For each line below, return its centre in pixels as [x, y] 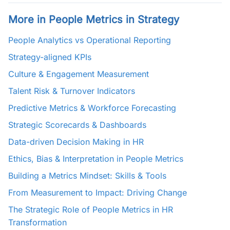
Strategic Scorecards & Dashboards [77, 125]
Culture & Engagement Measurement [79, 74]
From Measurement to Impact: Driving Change [98, 193]
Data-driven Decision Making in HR [76, 142]
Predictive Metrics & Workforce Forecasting [92, 108]
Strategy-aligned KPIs [50, 57]
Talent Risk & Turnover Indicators [72, 91]
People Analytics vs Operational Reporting [90, 40]
